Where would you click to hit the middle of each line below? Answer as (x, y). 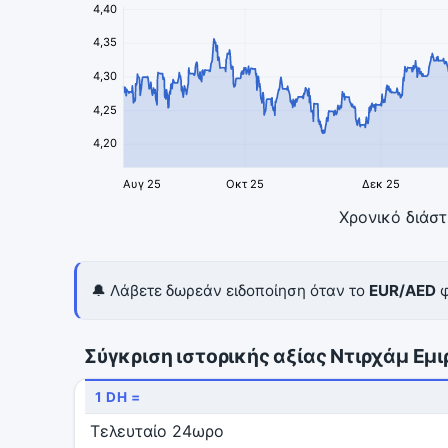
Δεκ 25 (380, 184)
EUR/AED (402, 291)
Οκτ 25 (245, 184)
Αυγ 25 (142, 184)
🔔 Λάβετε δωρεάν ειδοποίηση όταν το (230, 291)
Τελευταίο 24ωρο (157, 431)
